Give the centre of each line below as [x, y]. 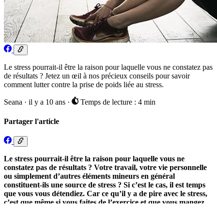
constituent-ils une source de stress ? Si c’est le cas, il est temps [105, 185]
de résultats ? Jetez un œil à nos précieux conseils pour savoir [97, 76]
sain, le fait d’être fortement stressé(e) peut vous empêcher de [103, 211]
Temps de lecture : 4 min [117, 102]
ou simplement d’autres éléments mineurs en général [89, 176]
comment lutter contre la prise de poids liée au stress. [84, 85]
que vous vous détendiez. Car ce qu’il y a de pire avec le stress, [106, 194]
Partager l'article [31, 121]
